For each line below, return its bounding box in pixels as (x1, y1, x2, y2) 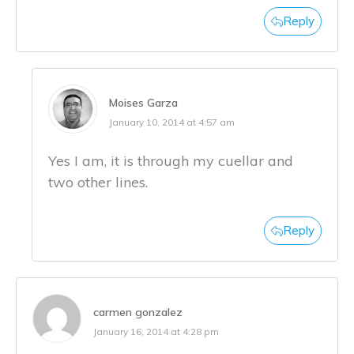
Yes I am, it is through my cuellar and (48, 152, 293, 171)
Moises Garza (109, 96, 178, 111)
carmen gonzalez (93, 305, 183, 320)
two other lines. (48, 173, 148, 192)
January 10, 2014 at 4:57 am (109, 116, 235, 129)
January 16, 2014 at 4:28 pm (93, 326, 219, 338)
